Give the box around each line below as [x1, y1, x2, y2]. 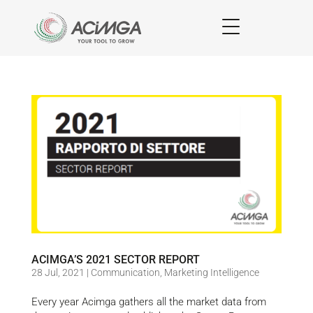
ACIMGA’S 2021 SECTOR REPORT [31, 252, 200, 266]
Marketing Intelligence [163, 266, 259, 278]
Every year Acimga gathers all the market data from [31, 295, 266, 308]
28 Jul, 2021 [31, 266, 85, 278]
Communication [90, 266, 160, 278]
